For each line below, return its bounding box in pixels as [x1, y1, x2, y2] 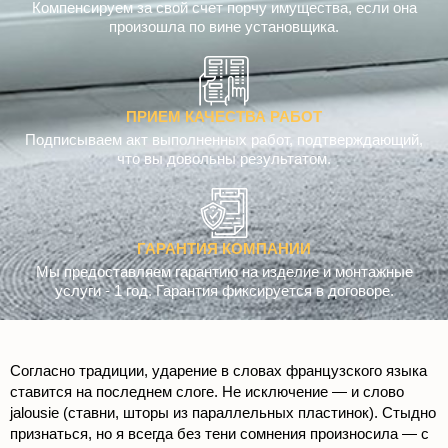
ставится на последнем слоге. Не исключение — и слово [10, 383, 404, 401]
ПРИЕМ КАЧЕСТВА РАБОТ [126, 108, 322, 126]
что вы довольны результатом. [117, 150, 331, 168]
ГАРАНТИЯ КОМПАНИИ [137, 240, 311, 258]
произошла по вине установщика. [109, 18, 339, 36]
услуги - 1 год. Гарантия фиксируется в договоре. [54, 282, 394, 300]
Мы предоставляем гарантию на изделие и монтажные [35, 263, 413, 281]
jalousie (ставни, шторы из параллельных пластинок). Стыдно [10, 404, 436, 422]
